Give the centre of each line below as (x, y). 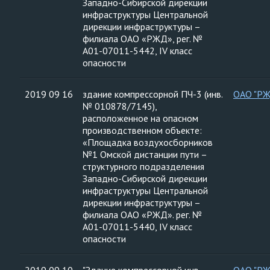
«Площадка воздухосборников (148, 142)
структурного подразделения (143, 166)
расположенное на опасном (140, 118)
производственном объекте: (142, 130)
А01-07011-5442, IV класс (137, 51)
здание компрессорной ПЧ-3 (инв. (153, 94)
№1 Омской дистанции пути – (145, 154)
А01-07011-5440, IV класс (137, 227)
